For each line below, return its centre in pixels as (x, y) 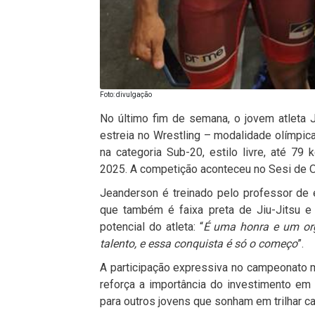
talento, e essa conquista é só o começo (199, 243)
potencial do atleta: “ (152, 226)
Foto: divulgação (126, 94)
